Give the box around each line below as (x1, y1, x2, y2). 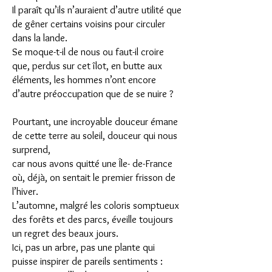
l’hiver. (12, 185, 38, 197)
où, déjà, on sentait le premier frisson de (12, 171, 175, 183)
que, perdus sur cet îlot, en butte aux (12, 59, 162, 72)
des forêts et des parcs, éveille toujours (12, 213, 173, 225)
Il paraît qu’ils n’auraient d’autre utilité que (12, 4, 182, 16)
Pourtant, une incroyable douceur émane (12, 115, 178, 127)
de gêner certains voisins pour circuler (12, 18, 165, 30)
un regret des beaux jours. (12, 227, 118, 239)
